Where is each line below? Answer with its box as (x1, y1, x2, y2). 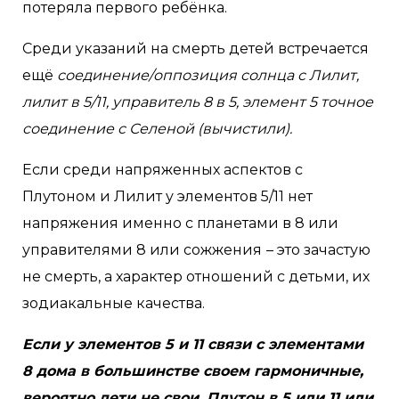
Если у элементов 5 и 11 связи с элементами (22, 336, 363, 353)
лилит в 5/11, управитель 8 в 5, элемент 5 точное (22, 94, 373, 110)
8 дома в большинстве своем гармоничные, (22, 362, 363, 379)
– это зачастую (266, 241, 370, 258)
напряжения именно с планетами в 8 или (22, 215, 338, 232)
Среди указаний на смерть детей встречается (22, 40, 369, 57)
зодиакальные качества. (22, 295, 205, 312)
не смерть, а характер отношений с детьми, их (22, 268, 370, 285)
